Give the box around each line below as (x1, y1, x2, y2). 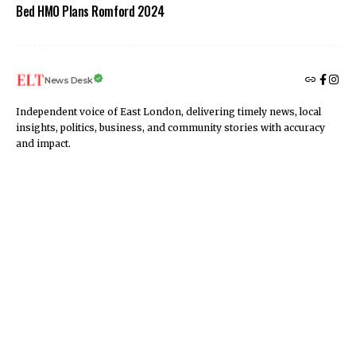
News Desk (44, 75, 93, 86)
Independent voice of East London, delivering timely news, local (16, 106, 321, 118)
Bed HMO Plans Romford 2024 (16, 2, 164, 21)
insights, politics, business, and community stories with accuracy (16, 122, 325, 134)
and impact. (16, 137, 71, 150)
